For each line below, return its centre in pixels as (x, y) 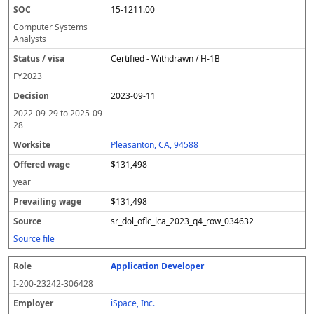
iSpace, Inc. (133, 303)
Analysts (30, 39)
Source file (34, 239)
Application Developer (158, 266)
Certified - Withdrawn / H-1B (166, 59)
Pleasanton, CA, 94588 (155, 145)
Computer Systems (50, 27)
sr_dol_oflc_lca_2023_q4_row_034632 (183, 221)
